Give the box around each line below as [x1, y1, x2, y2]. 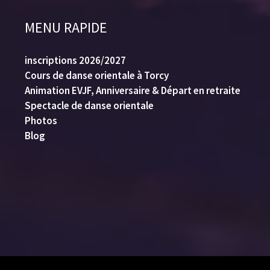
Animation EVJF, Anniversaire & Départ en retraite [24, 83, 240, 97]
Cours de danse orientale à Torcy [24, 68, 169, 82]
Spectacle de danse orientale [24, 98, 154, 112]
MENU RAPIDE [24, 17, 107, 37]
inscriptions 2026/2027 [24, 53, 126, 67]
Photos [24, 113, 57, 127]
